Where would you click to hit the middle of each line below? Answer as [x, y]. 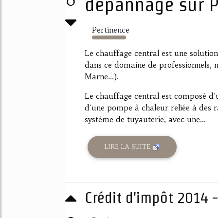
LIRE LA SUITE [128, 147]
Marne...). [102, 76]
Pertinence [111, 30]
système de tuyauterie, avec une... [145, 119]
